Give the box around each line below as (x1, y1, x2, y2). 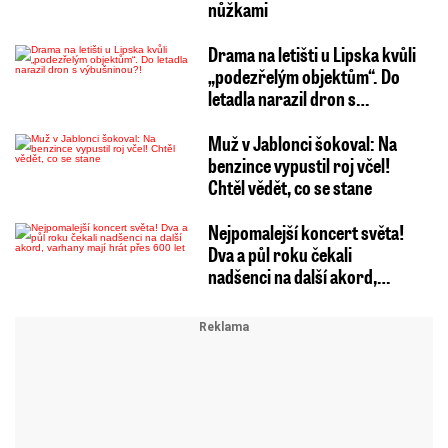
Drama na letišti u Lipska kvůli (207, 41, 416, 68)
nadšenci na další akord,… (207, 263, 390, 290)
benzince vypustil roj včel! (207, 152, 390, 179)
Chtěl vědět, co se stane (207, 174, 372, 201)
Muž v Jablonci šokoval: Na (207, 130, 397, 157)
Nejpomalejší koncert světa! (207, 219, 404, 246)
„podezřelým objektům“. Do (207, 63, 400, 90)
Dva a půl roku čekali (207, 241, 352, 268)
